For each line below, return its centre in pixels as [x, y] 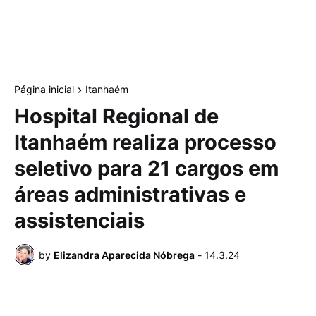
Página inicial [44, 89]
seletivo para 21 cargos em [146, 169]
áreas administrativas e [130, 195]
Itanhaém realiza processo [145, 142]
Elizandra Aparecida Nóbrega [124, 255]
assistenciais [79, 221]
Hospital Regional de [116, 116]
